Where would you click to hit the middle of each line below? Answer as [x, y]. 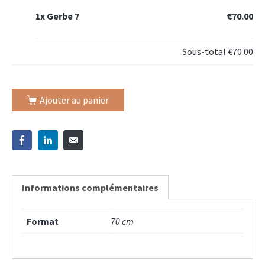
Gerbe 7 [63, 16]
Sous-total [205, 52]
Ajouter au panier [74, 100]
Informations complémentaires [90, 187]
